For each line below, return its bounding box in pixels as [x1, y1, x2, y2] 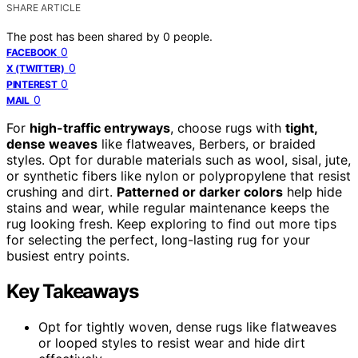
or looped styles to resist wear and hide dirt [38, 334, 305, 351]
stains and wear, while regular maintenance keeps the [6, 199, 329, 216]
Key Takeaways [6, 279, 138, 303]
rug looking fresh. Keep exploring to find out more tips [6, 215, 336, 232]
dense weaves [6, 135, 97, 152]
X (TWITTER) [6, 62, 65, 74]
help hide [283, 183, 342, 200]
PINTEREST [6, 78, 58, 90]
